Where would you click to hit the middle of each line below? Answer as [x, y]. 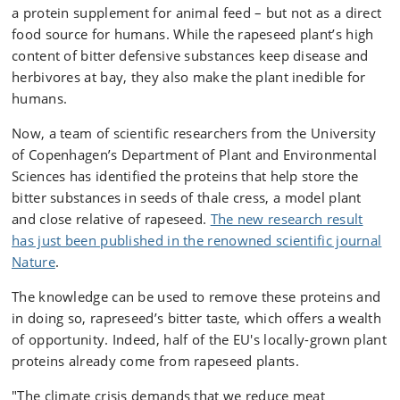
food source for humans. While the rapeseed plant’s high [193, 34]
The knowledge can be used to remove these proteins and [196, 296]
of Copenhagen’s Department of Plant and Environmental [194, 154]
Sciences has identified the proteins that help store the [185, 176]
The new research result [287, 219]
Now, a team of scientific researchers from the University [194, 133]
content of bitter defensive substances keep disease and [190, 55]
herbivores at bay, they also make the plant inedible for [189, 77]
